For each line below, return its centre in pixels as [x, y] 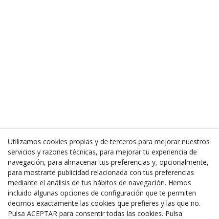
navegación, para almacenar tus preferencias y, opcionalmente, [108, 162]
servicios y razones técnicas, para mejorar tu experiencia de [102, 152]
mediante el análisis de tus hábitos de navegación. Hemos [99, 183]
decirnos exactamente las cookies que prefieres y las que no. [104, 203]
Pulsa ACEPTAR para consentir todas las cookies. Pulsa [95, 213]
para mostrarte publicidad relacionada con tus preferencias [101, 172]
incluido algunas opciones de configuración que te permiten [102, 193]
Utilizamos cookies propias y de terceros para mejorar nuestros [109, 142]
